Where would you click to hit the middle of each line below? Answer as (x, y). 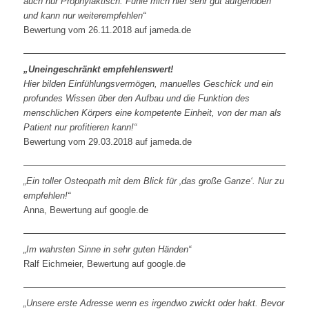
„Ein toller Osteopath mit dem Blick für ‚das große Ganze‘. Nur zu (153, 181)
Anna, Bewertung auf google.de (86, 210)
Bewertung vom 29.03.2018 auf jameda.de (107, 141)
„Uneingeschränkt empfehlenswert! (98, 69)
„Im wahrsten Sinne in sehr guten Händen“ (107, 249)
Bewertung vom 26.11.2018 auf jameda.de (107, 30)
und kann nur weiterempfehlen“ (84, 15)
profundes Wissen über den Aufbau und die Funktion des (136, 98)
